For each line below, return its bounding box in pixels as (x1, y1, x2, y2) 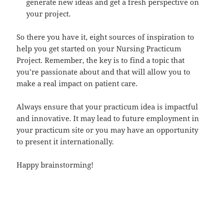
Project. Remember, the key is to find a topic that (16, 55, 185, 65)
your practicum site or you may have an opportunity (16, 125, 199, 135)
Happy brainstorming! (16, 160, 94, 170)
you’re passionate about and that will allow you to (16, 67, 191, 77)
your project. (26, 9, 71, 19)
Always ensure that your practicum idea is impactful (16, 102, 199, 112)
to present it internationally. (16, 137, 114, 147)
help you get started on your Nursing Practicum (16, 44, 182, 54)
